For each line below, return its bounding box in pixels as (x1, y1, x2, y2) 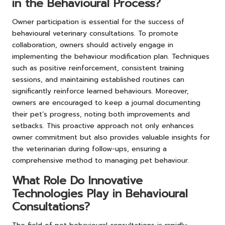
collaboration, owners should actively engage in (12, 39, 173, 50)
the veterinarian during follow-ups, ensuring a (12, 143, 167, 154)
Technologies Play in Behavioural (12, 185, 188, 202)
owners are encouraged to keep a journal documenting (12, 97, 200, 108)
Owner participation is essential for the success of (12, 16, 184, 27)
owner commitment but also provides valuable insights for (12, 132, 210, 143)
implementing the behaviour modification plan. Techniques (12, 51, 209, 62)
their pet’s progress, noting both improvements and (12, 108, 190, 120)
